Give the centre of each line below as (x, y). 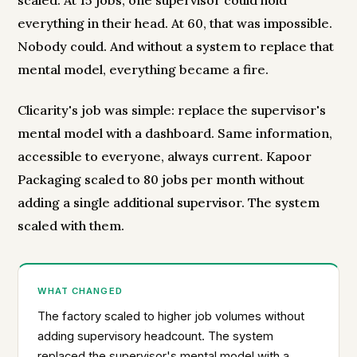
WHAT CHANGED (80, 291)
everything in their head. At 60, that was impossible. (175, 24)
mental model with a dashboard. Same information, (175, 133)
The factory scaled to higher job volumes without (171, 317)
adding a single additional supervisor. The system (169, 203)
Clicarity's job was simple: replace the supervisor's (172, 110)
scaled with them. (71, 226)
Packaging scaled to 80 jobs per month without (161, 180)
